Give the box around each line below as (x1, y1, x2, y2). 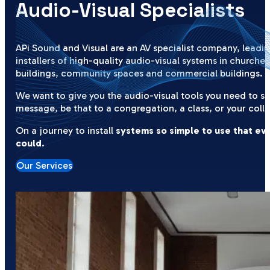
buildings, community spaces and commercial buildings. (16, 67, 263, 80)
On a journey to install (16, 125, 116, 137)
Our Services (16, 160, 73, 172)
